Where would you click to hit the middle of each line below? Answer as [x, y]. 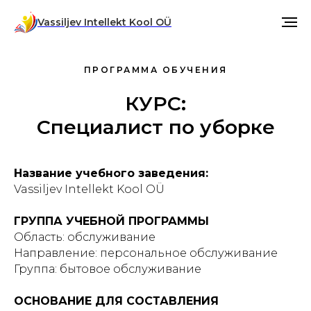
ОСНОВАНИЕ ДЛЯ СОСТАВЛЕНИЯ [116, 301]
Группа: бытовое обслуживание [108, 269]
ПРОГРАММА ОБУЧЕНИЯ [155, 70]
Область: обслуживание [85, 237]
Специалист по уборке [155, 127]
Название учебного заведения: [111, 173]
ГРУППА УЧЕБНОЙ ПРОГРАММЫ [111, 221]
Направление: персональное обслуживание [146, 253]
